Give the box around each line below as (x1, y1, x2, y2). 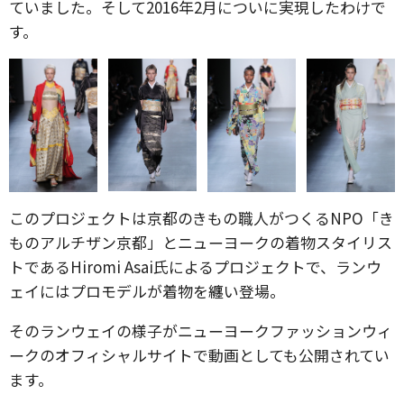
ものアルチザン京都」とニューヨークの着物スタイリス (9, 230, 392, 253)
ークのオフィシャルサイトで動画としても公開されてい (9, 343, 390, 366)
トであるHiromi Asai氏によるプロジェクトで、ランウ (9, 254, 381, 278)
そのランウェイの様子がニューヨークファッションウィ (9, 318, 392, 342)
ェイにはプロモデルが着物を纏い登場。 (9, 279, 285, 302)
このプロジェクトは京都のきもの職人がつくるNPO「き (9, 206, 394, 229)
